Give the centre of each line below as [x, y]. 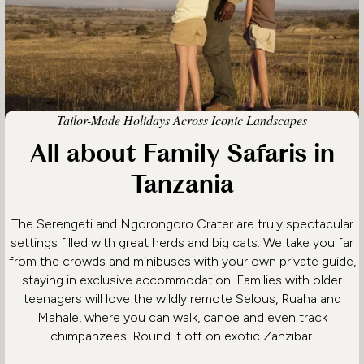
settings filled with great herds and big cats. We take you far [182, 242]
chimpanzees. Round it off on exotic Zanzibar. [182, 336]
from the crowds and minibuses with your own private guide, [182, 261]
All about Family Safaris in [182, 154]
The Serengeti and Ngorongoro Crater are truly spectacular [182, 223]
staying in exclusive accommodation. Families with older [182, 279]
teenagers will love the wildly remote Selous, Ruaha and [182, 298]
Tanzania [182, 185]
